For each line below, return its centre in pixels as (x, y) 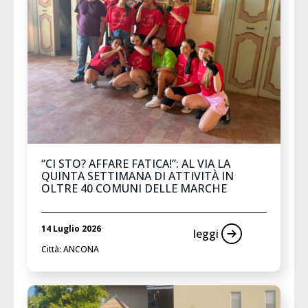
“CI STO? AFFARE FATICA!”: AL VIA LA (136, 164)
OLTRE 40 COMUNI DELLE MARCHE (134, 189)
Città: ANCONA (70, 250)
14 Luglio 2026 (71, 229)
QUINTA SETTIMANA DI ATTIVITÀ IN (137, 176)
